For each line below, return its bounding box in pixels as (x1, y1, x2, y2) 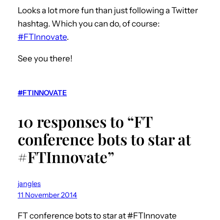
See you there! (18, 53, 73, 63)
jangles (18, 179, 41, 188)
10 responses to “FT (18, 110, 152, 132)
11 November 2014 (18, 190, 77, 199)
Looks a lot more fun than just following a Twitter (18, 5, 198, 15)
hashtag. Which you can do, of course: (18, 18, 160, 28)
